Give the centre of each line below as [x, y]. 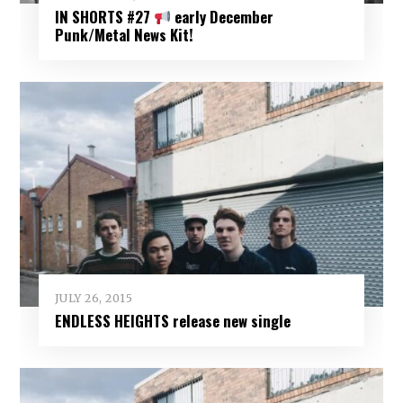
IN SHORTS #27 [104, 17]
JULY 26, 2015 [94, 299]
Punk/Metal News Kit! [124, 35]
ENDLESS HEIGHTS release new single [172, 320]
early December [222, 17]
